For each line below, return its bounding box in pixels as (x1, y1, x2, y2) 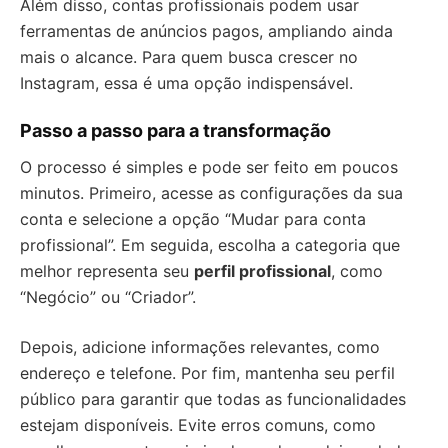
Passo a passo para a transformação (20, 120, 331, 141)
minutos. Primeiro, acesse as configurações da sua (20, 183, 403, 203)
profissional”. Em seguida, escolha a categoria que (20, 235, 400, 255)
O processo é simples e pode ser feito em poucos (20, 157, 398, 177)
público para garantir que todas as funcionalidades (20, 389, 406, 409)
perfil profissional (194, 261, 331, 281)
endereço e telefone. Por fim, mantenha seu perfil (20, 363, 395, 383)
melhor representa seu (20, 261, 194, 281)
